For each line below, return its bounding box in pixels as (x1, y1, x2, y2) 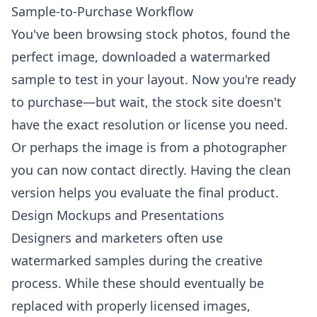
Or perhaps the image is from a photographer (11, 139, 287, 156)
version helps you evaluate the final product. (11, 184, 279, 201)
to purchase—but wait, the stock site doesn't (11, 93, 282, 110)
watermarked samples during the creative (11, 252, 263, 269)
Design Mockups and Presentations (11, 207, 224, 224)
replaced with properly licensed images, (11, 297, 250, 314)
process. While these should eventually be (11, 275, 264, 292)
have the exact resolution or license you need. (11, 116, 288, 133)
